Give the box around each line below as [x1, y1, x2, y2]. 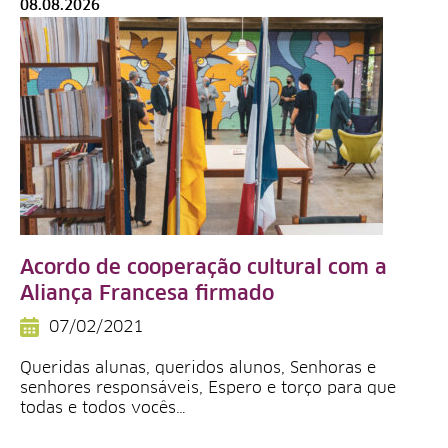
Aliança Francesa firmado [20, 284, 274, 304]
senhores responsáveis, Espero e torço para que [20, 380, 396, 396]
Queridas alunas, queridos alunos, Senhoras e [20, 360, 376, 376]
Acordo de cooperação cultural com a [20, 258, 387, 278]
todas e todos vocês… [20, 400, 186, 416]
